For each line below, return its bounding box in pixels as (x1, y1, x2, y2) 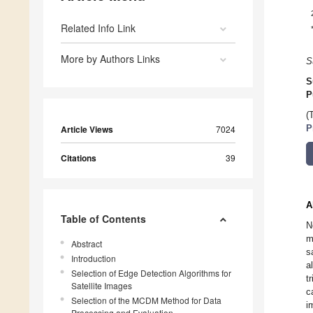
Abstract (71, 238, 102, 250)
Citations (61, 152, 96, 165)
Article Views (61, 123, 113, 136)
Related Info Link (61, 21, 136, 36)
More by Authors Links (61, 52, 160, 66)
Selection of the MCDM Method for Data (71, 294, 221, 307)
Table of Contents (61, 212, 146, 226)
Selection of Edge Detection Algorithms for (71, 267, 231, 279)
